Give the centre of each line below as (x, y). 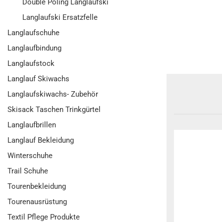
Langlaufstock (31, 63)
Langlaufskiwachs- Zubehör (53, 94)
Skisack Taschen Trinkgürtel (54, 110)
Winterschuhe (30, 156)
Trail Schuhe (28, 171)
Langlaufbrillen (32, 125)
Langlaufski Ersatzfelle (60, 17)
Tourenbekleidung (37, 186)
